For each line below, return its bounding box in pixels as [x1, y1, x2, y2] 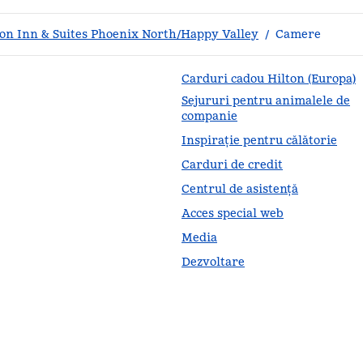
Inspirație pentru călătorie [181, 133, 337, 147]
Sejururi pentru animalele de [181, 93, 350, 108]
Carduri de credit [181, 157, 283, 172]
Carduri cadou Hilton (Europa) [181, 71, 356, 86]
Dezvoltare [181, 254, 245, 269]
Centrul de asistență [181, 181, 298, 196]
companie [181, 109, 237, 123]
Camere [275, 27, 321, 41]
